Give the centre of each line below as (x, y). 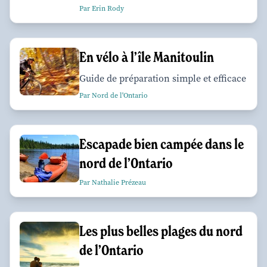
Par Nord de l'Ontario (114, 96)
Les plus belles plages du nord (161, 231)
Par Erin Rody (102, 9)
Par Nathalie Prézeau (113, 183)
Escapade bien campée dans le (162, 144)
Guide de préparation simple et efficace (163, 79)
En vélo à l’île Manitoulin (147, 57)
